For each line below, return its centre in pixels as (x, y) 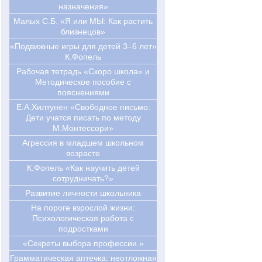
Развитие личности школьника (83, 193)
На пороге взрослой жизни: (83, 208)
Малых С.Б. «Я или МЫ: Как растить (83, 21)
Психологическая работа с (83, 218)
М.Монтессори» (83, 128)
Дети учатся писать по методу (83, 118)
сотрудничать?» (83, 179)
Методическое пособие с (83, 82)
